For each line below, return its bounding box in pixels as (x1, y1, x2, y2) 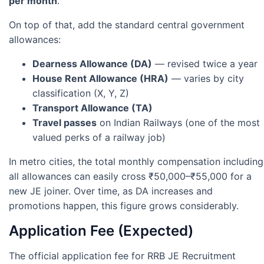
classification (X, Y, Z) (32, 87, 129, 100)
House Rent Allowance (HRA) (32, 72, 169, 85)
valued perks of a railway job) (32, 131, 166, 144)
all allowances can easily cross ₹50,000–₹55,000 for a (9, 170, 252, 183)
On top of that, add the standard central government (9, 19, 245, 31)
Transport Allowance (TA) (32, 102, 153, 114)
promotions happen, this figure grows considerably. (9, 200, 239, 212)
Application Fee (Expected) (9, 222, 193, 240)
